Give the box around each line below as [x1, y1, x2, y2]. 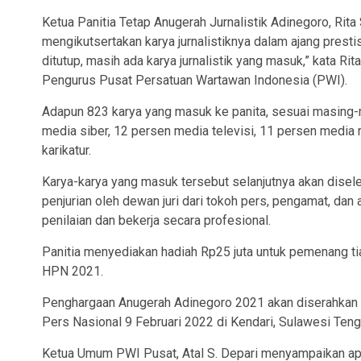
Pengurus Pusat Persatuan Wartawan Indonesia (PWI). [42, 72, 347, 88]
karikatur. [42, 142, 91, 158]
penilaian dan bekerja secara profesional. [42, 212, 271, 228]
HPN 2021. [42, 263, 103, 279]
